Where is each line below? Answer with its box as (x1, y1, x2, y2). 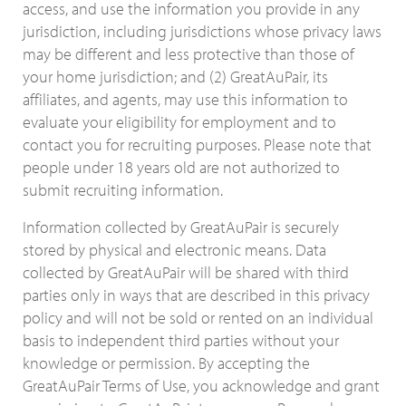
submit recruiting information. (23, 179, 223, 200)
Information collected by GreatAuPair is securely (23, 217, 339, 237)
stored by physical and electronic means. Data (23, 239, 326, 260)
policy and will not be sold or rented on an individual (23, 307, 373, 328)
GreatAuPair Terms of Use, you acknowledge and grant (23, 375, 380, 396)
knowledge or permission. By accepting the (23, 353, 310, 373)
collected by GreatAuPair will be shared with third (23, 262, 349, 283)
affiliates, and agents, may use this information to (23, 89, 348, 110)
